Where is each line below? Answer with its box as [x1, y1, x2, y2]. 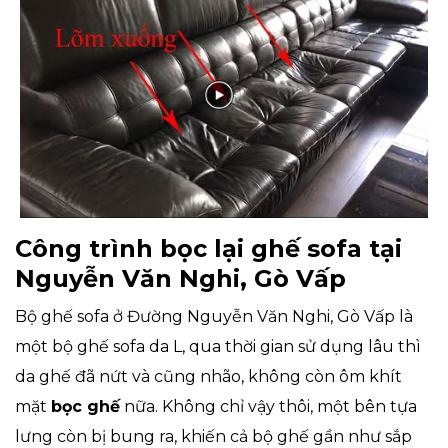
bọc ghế [51, 396, 120, 416]
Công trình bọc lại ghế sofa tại [15, 233, 402, 263]
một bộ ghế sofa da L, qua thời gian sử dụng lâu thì [15, 336, 421, 356]
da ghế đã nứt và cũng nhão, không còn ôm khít [15, 366, 402, 386]
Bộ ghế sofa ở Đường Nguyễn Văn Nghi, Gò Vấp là [15, 306, 413, 326]
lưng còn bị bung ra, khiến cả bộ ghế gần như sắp [15, 426, 412, 446]
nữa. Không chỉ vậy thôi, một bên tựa [120, 396, 417, 416]
